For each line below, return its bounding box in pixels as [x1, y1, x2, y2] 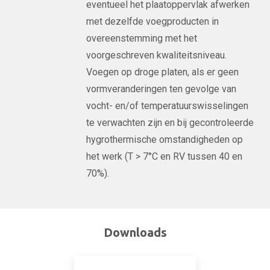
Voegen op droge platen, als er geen [86, 66, 239, 78]
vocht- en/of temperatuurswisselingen [86, 100, 249, 111]
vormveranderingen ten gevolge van [86, 83, 237, 95]
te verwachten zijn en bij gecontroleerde [86, 117, 254, 128]
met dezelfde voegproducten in [86, 16, 219, 27]
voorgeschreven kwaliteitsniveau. [86, 49, 227, 61]
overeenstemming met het [86, 33, 198, 44]
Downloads [103, 225, 167, 239]
